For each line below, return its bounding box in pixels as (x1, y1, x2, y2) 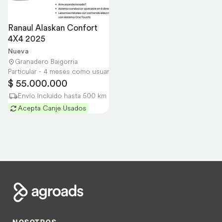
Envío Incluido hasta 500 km (18, 91, 107, 100)
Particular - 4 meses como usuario (8, 67, 115, 76)
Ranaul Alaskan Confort (8, 22, 98, 33)
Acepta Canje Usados (18, 104, 86, 112)
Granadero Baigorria (15, 57, 78, 66)
